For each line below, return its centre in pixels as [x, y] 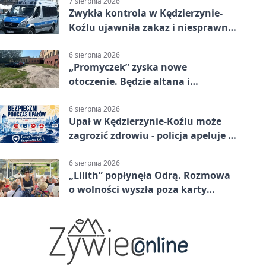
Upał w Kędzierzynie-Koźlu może [145, 121]
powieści [89, 204]
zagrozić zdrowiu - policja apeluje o [151, 136]
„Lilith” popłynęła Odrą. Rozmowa [150, 175]
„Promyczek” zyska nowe [128, 67]
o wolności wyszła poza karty [138, 190]
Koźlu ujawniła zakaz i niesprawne [151, 27]
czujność [89, 150]
